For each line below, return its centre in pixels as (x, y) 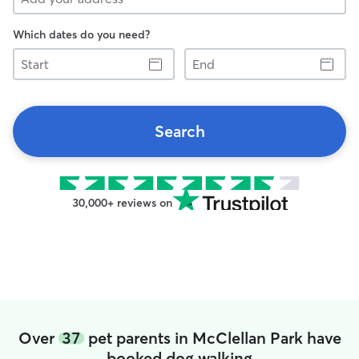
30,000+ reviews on (122, 203)
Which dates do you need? (81, 34)
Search (179, 131)
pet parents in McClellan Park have (212, 338)
